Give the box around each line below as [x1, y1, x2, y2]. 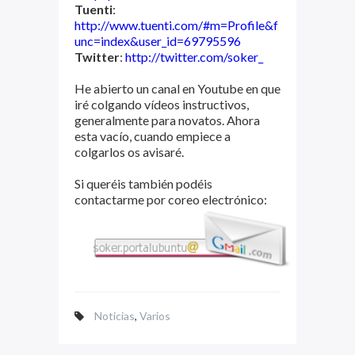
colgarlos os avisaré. [74, 144, 184, 159]
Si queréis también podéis [74, 176, 212, 191]
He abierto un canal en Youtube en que [74, 81, 281, 96]
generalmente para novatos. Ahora [74, 113, 260, 128]
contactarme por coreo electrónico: [74, 192, 267, 207]
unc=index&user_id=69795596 [74, 33, 241, 48]
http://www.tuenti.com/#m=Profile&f [74, 17, 278, 32]
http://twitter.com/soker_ [125, 49, 263, 64]
